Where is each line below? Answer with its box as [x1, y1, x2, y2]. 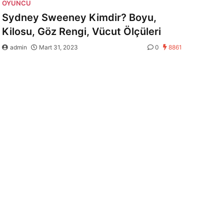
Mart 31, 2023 [39, 43, 78, 51]
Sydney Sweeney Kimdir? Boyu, [2, 11, 156, 23]
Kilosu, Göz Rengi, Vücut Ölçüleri [2, 25, 161, 37]
